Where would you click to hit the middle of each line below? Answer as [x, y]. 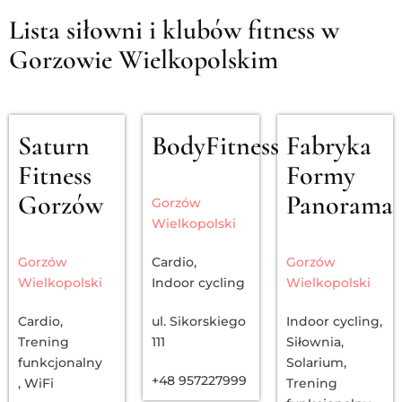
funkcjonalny [60, 363]
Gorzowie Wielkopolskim [144, 60]
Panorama [339, 205]
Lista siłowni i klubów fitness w [174, 31]
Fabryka [328, 146]
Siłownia [313, 342]
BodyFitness [216, 146]
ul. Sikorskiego [199, 322]
